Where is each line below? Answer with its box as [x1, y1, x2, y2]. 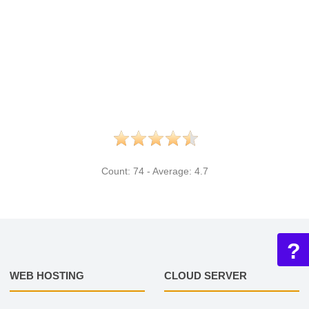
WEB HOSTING [9, 270, 84, 282]
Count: [101, 166, 133, 177]
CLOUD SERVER [163, 270, 247, 282]
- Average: [143, 166, 195, 177]
